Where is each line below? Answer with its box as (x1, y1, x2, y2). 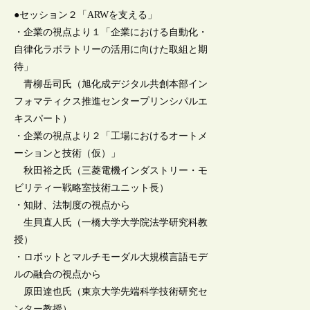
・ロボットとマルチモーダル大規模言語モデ (14, 251, 208, 262)
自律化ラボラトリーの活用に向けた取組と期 (14, 44, 208, 55)
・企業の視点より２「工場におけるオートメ (14, 130, 208, 141)
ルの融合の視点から (14, 268, 102, 280)
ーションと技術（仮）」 (14, 147, 121, 158)
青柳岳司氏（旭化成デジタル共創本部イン (14, 78, 208, 89)
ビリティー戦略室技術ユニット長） (14, 182, 170, 193)
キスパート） (14, 113, 73, 124)
